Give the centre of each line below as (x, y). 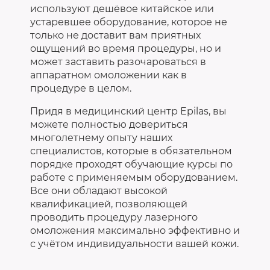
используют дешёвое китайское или (122, 8)
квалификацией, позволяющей (109, 204)
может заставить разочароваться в (118, 61)
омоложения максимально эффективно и (135, 230)
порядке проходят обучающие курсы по (131, 164)
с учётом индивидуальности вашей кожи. (134, 243)
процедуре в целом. (81, 88)
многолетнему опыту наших (101, 137)
